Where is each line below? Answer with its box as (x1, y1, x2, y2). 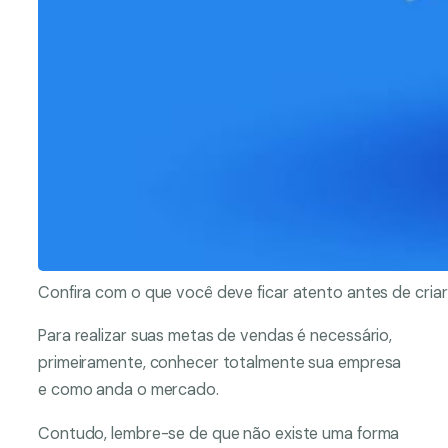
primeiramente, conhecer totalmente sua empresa (38, 352, 402, 374)
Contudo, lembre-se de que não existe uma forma (38, 422, 400, 444)
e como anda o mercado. (38, 379, 219, 401)
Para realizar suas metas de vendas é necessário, (38, 325, 393, 347)
